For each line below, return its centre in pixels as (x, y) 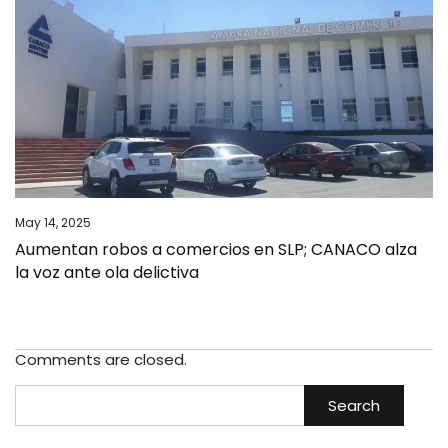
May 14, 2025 (53, 222)
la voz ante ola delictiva (107, 272)
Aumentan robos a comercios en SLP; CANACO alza (216, 249)
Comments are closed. (101, 359)
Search (353, 405)
